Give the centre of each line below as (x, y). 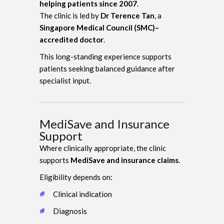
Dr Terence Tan (127, 15)
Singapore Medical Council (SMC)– (99, 27)
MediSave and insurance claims (124, 160)
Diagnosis (70, 211)
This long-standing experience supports (105, 56)
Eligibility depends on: (76, 177)
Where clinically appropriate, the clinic (103, 148)
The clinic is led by (70, 15)
